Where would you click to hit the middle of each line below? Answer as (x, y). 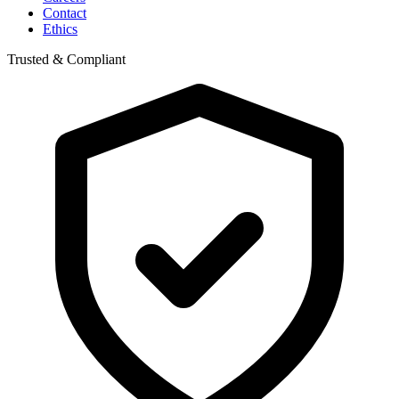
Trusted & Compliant (66, 59)
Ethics (60, 28)
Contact (65, 12)
